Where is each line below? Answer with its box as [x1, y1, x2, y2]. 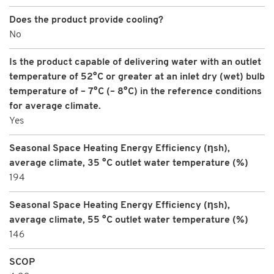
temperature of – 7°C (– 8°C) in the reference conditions [9, 86, 262, 97]
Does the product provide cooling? [9, 15, 163, 25]
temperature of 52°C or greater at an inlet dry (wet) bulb [9, 72, 265, 82]
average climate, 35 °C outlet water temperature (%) [9, 158, 248, 168]
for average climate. [9, 101, 101, 111]
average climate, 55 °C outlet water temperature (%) [9, 215, 248, 225]
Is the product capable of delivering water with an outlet [9, 57, 261, 67]
